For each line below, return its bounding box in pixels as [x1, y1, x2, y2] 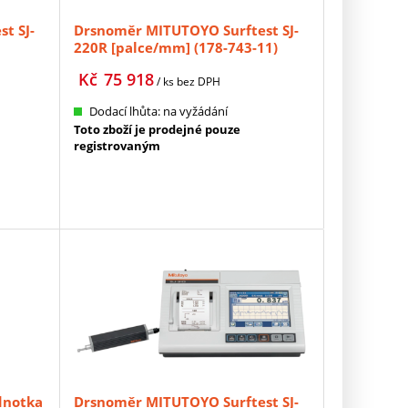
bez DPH [177, 73, 221, 89]
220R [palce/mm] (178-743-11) [74, 37, 279, 56]
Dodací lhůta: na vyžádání [89, 102, 229, 119]
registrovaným [74, 137, 161, 154]
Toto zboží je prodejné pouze [74, 120, 241, 138]
